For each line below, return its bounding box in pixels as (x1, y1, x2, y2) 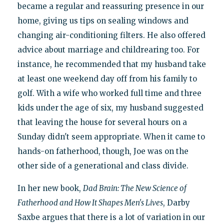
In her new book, (17, 183, 83, 193)
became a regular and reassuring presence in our (17, 1, 204, 11)
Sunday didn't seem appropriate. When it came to (17, 131, 205, 141)
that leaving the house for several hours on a (17, 117, 187, 127)
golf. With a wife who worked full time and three (17, 88, 201, 98)
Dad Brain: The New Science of (82, 183, 186, 193)
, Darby (162, 197, 190, 207)
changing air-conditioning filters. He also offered (17, 30, 205, 40)
